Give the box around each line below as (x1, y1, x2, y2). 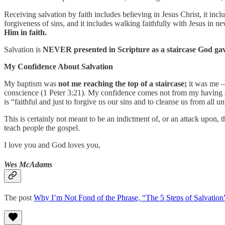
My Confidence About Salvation (4, 62, 113, 71)
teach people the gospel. (4, 123, 80, 132)
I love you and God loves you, (4, 140, 100, 149)
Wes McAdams (4, 160, 52, 169)
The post (4, 193, 34, 202)
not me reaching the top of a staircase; (56, 79, 187, 88)
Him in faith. (4, 28, 47, 37)
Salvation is (4, 45, 43, 54)
